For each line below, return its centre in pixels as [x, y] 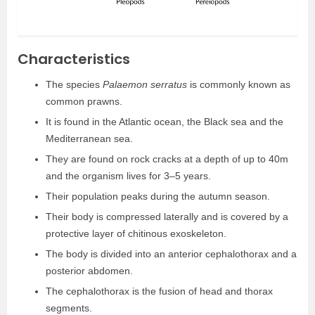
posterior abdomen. [89, 271]
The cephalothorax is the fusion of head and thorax [159, 291]
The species [74, 85]
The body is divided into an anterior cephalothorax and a [171, 254]
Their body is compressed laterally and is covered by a [167, 217]
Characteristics [74, 59]
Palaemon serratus [145, 85]
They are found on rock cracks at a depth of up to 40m [167, 159]
